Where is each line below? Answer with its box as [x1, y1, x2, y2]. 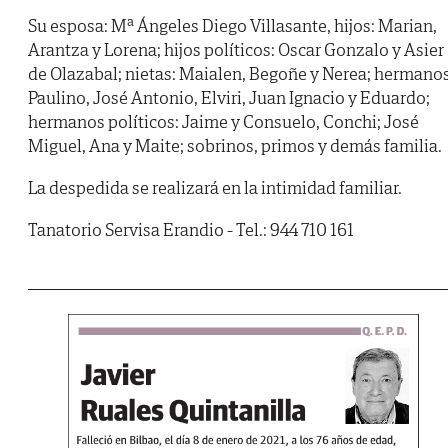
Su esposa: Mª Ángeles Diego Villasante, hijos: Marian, [28, 14, 437, 38]
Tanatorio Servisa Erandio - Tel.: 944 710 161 [28, 218, 354, 242]
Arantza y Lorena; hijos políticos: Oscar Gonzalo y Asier [28, 38, 444, 62]
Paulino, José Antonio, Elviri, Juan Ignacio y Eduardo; [28, 86, 430, 110]
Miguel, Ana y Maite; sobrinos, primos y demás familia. [28, 134, 442, 158]
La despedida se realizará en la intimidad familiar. [28, 176, 402, 200]
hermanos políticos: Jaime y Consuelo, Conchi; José [28, 110, 419, 134]
